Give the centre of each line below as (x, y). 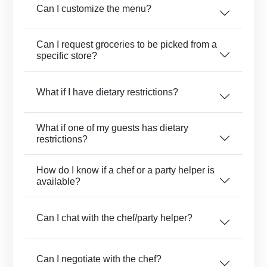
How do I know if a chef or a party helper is (125, 170)
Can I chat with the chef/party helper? (114, 218)
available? (58, 181)
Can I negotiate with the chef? (99, 259)
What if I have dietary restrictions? (107, 92)
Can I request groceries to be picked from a (127, 44)
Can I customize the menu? (94, 8)
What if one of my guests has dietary (112, 128)
